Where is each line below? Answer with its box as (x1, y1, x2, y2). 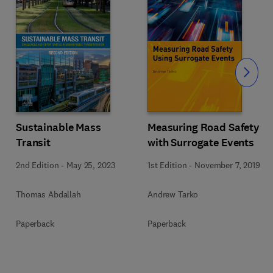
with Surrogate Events (147, 135, 255, 150)
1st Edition (147, 159, 187, 171)
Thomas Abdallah (16, 188, 81, 200)
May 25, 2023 (66, 159, 115, 171)
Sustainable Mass (16, 119, 101, 135)
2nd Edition (16, 159, 59, 171)
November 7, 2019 (194, 159, 260, 171)
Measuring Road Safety (147, 119, 260, 135)
